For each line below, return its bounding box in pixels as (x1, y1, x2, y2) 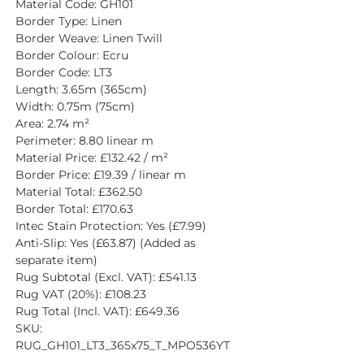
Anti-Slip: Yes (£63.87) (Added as (15, 235, 196, 250)
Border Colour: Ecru (15, 47, 128, 63)
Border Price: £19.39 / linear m (15, 167, 186, 182)
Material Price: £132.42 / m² (15, 149, 168, 165)
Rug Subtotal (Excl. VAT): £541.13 (15, 269, 197, 284)
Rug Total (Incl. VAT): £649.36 (15, 303, 180, 318)
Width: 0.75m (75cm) (15, 98, 135, 114)
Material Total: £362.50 (15, 184, 142, 199)
